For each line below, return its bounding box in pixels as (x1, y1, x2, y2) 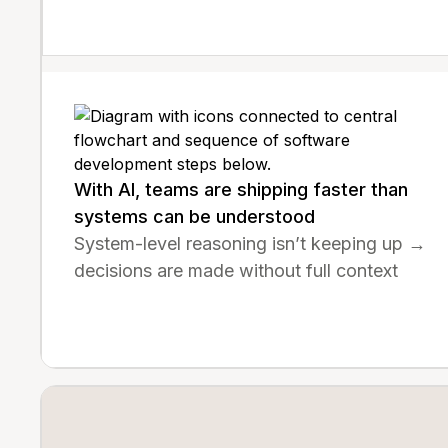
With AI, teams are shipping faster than (74, 179, 408, 200)
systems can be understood (74, 206, 315, 227)
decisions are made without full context (74, 260, 398, 281)
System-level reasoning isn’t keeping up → (74, 233, 426, 254)
